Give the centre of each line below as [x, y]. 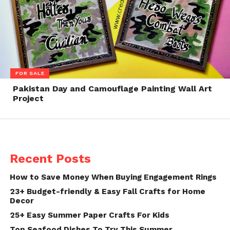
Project [28, 99]
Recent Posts [50, 159]
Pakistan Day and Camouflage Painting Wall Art [112, 89]
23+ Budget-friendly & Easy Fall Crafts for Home [107, 192]
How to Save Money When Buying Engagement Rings [113, 177]
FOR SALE [30, 73]
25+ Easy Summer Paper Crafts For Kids [89, 215]
